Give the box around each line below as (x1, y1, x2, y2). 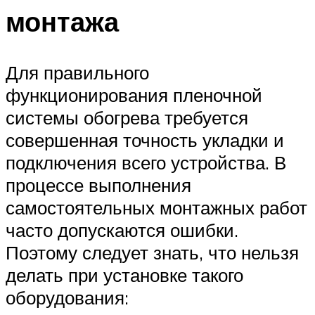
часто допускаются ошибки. (6, 218, 238, 241)
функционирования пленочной (6, 83, 262, 106)
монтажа (6, 4, 119, 39)
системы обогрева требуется (6, 105, 248, 129)
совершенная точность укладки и (6, 128, 284, 151)
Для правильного (6, 60, 149, 84)
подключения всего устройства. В (6, 150, 286, 174)
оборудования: (6, 285, 129, 309)
